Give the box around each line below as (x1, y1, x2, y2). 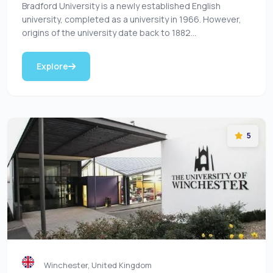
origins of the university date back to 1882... (22, 27, 196, 38)
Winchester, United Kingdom (44, 260, 152, 271)
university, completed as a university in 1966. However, (22, 13, 241, 25)
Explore (37, 60, 68, 72)
